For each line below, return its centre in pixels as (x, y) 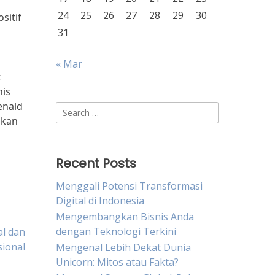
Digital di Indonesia (100, 201)
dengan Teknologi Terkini (116, 231)
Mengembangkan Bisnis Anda (125, 217)
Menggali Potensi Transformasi (129, 186)
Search (71, 109)
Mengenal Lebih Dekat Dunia (123, 247)
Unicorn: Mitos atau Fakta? (117, 262)
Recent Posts (96, 163)
